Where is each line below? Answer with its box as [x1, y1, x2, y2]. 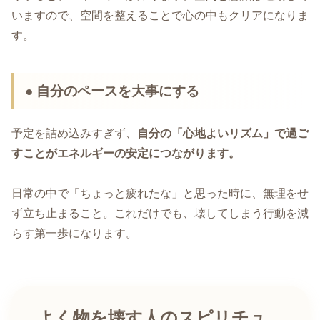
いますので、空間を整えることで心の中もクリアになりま [11, 9, 309, 21]
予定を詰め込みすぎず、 [11, 126, 137, 139]
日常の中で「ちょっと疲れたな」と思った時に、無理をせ [11, 187, 309, 200]
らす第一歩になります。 [11, 227, 137, 240]
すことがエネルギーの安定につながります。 [11, 146, 240, 159]
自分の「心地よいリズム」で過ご [137, 126, 309, 139]
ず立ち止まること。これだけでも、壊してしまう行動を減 [11, 207, 309, 220]
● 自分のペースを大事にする [25, 83, 200, 99]
